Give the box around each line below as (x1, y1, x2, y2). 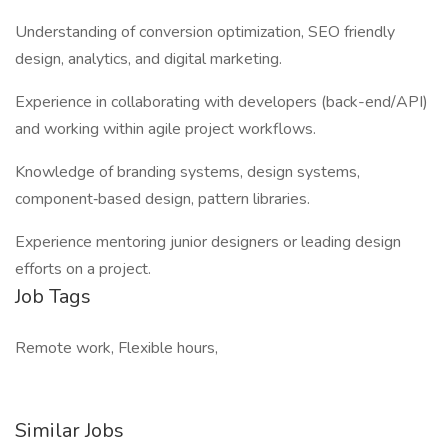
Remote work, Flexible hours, (15, 337, 218, 359)
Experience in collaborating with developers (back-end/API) (15, 91, 428, 113)
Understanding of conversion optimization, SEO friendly (15, 21, 395, 43)
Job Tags (15, 283, 91, 310)
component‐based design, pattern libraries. (15, 188, 310, 210)
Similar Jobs (15, 417, 124, 444)
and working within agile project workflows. (15, 118, 316, 140)
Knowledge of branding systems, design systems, (15, 161, 360, 183)
